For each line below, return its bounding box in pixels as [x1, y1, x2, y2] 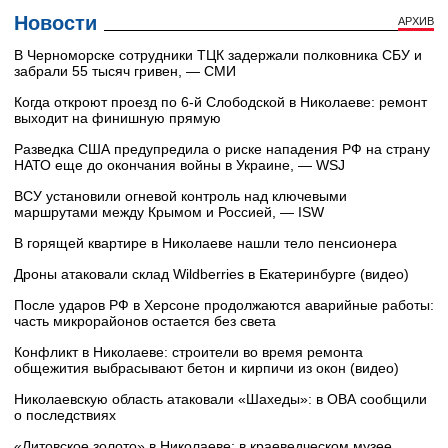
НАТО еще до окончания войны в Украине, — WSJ [14, 157, 345, 174]
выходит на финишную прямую [14, 110, 221, 127]
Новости [14, 12, 97, 35]
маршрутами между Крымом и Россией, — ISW [14, 204, 324, 221]
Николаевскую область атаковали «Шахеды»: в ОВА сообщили [14, 391, 427, 408]
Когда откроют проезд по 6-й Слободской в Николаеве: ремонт [14, 94, 427, 111]
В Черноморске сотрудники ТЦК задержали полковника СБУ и [14, 47, 422, 64]
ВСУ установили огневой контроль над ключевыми [14, 188, 347, 205]
